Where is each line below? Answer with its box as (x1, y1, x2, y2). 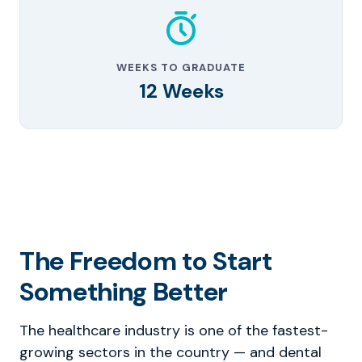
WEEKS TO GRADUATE (116, 61, 246, 74)
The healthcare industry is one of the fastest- (19, 321, 328, 340)
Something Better (19, 275, 228, 309)
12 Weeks (138, 78, 224, 103)
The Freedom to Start (19, 244, 272, 278)
